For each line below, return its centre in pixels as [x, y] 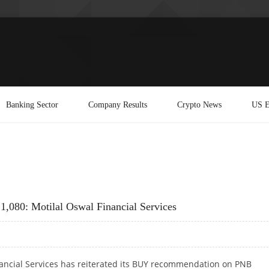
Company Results [118, 104]
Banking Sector [32, 104]
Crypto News [199, 104]
